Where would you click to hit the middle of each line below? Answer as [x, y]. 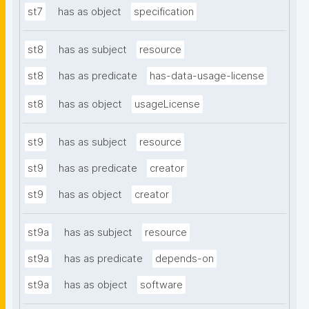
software [161, 285]
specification [164, 12]
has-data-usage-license [207, 76]
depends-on [185, 259]
